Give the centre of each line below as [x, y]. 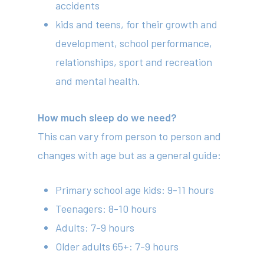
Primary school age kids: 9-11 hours [135, 190]
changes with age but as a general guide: [130, 155]
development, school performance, [134, 43]
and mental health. [98, 81]
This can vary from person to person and [130, 136]
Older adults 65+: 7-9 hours [117, 246]
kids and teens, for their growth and [137, 24]
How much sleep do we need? [108, 117]
